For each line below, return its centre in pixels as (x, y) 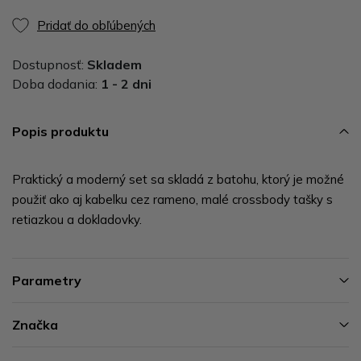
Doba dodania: (56, 83)
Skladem (114, 64)
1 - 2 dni (126, 83)
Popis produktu (60, 131)
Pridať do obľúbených (96, 25)
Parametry (47, 280)
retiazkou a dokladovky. (77, 219)
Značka (35, 324)
